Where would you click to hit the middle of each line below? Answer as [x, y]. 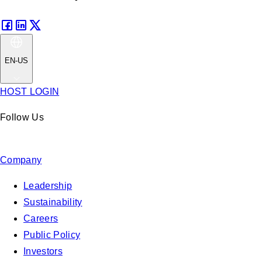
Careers [41, 218]
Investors [43, 251]
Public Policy [52, 235]
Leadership [48, 185]
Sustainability [53, 202]
